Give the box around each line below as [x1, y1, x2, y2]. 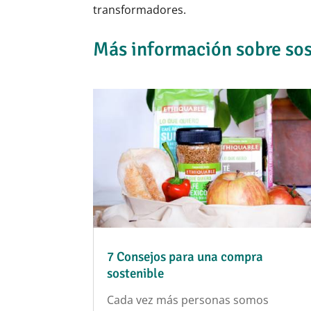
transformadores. [93, 2, 187, 18]
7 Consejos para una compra [107, 248, 264, 265]
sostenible [107, 264, 165, 282]
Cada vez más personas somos [107, 292, 269, 308]
